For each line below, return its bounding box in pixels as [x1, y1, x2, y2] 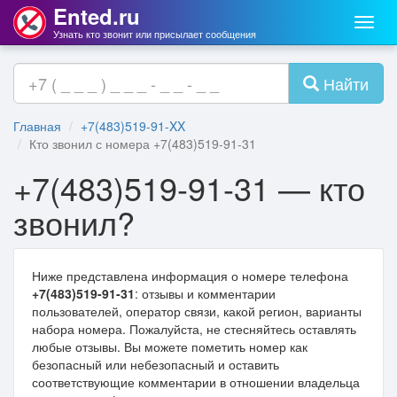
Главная [13, 117, 61, 135]
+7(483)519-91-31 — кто [13, 165, 365, 210]
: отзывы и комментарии [135, 284, 276, 302]
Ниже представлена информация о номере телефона [32, 267, 348, 284]
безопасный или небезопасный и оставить [32, 355, 279, 373]
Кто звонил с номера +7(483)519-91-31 [29, 135, 256, 152]
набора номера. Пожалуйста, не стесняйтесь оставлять [32, 320, 356, 338]
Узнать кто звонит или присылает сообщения [53, 27, 256, 41]
